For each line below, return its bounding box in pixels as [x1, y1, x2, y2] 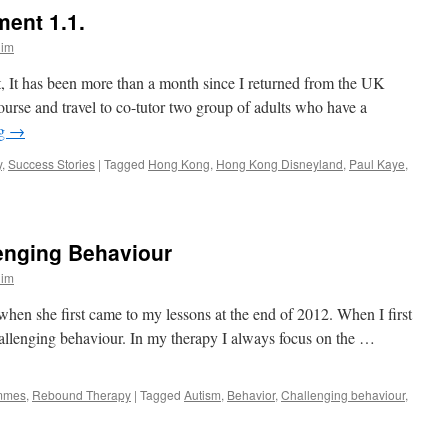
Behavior [227, 386, 275, 403]
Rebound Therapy [32, 386, 131, 403]
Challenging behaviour [281, 386, 405, 403]
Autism [184, 386, 221, 403]
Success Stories [8, 155, 95, 172]
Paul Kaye [349, 155, 405, 172]
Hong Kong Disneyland [216, 155, 343, 172]
